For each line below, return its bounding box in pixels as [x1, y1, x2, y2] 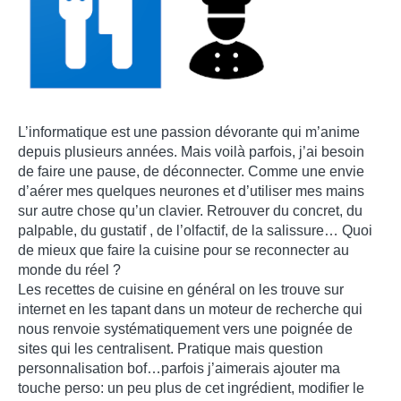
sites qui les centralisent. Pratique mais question [18, 341, 323, 357]
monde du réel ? [18, 262, 121, 278]
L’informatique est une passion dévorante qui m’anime [18, 124, 360, 141]
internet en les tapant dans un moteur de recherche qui [18, 302, 363, 318]
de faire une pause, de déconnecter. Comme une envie [18, 164, 364, 180]
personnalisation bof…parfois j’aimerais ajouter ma [18, 361, 340, 377]
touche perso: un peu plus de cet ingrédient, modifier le [18, 380, 364, 397]
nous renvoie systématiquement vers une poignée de [18, 321, 353, 337]
